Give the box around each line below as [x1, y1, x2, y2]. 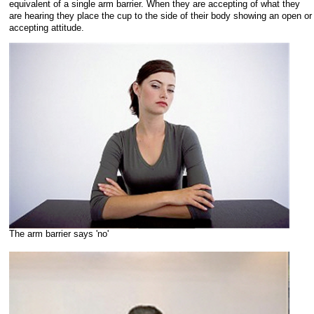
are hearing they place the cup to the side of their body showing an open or [9, 10, 312, 21]
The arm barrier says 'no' [9, 228, 109, 240]
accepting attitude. [9, 22, 84, 33]
